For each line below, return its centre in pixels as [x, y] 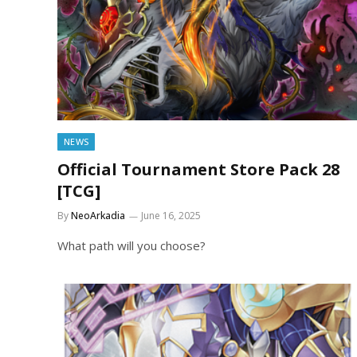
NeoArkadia [98, 215]
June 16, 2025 [171, 215]
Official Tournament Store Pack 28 [198, 169]
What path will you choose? [131, 245]
